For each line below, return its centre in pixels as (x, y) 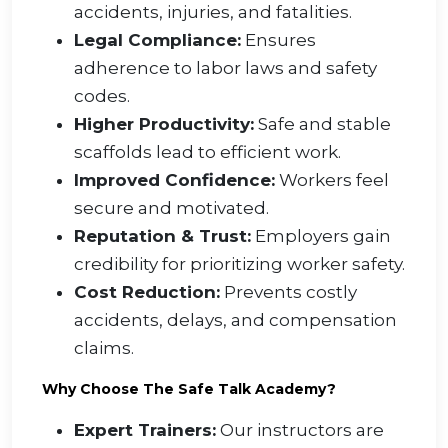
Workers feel (332, 180)
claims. (104, 348)
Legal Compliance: (157, 40)
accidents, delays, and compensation (235, 320)
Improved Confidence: (174, 180)
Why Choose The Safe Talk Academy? (189, 389)
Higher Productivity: (164, 124)
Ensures (278, 40)
